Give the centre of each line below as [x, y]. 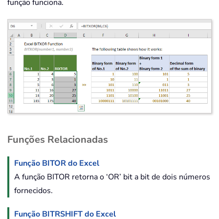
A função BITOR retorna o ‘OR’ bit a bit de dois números [112, 177]
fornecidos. [33, 191]
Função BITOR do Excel [57, 164]
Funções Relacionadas [58, 140]
